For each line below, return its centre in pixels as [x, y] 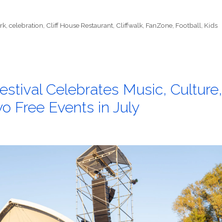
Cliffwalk [130, 25]
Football [189, 25]
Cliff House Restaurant [80, 25]
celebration [26, 25]
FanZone [159, 25]
